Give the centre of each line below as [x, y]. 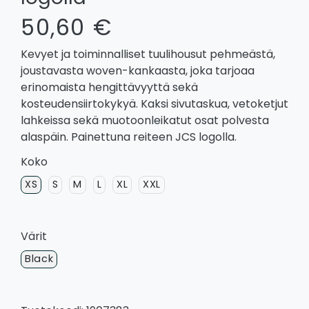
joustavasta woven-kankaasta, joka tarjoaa [138, 70]
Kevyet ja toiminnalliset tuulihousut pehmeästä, [148, 54]
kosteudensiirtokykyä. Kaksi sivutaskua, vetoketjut [154, 103]
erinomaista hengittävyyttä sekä [109, 87]
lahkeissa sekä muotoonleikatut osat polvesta [145, 120]
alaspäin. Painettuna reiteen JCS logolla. [129, 137]
